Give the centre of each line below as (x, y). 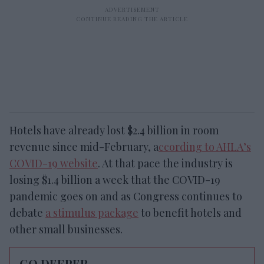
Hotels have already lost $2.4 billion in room (114, 130)
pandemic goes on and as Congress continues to (126, 196)
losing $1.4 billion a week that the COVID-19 (115, 180)
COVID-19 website (54, 163)
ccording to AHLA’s (205, 147)
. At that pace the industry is (165, 163)
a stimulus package (92, 213)
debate (27, 213)
